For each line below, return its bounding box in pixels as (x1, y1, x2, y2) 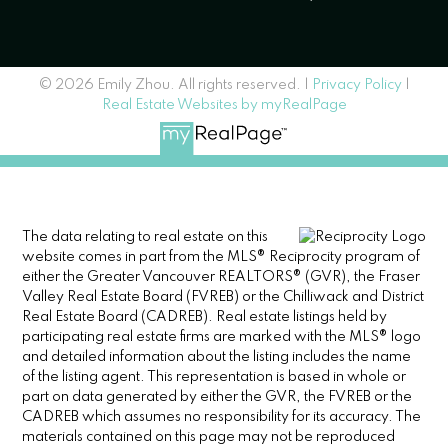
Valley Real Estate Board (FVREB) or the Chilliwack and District (22, 289, 425, 304)
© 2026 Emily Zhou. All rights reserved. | (38, 78, 312, 93)
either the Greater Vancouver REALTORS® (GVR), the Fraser (22, 269, 421, 284)
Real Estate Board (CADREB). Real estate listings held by (22, 309, 388, 324)
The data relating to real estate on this (22, 229, 269, 244)
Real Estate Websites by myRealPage (101, 98, 347, 113)
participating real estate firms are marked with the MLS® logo (22, 329, 422, 344)
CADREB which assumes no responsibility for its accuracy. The (22, 409, 422, 424)
